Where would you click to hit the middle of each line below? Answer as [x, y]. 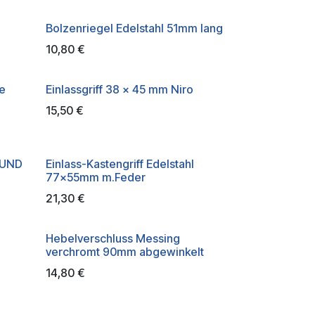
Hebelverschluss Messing [113, 238]
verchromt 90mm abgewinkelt [125, 252]
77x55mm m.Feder [96, 177]
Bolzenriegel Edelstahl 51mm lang [135, 28]
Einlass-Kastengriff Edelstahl [120, 164]
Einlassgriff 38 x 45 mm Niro [120, 89]
